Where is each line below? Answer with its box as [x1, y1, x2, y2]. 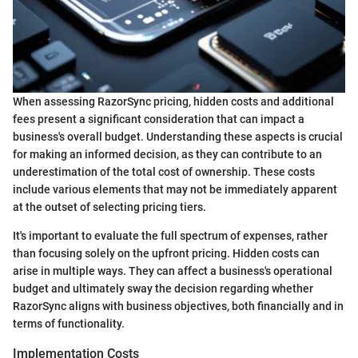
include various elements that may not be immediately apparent [13, 183, 337, 197]
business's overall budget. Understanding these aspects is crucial [13, 130, 343, 144]
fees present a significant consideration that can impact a [13, 113, 304, 126]
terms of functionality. [13, 317, 125, 331]
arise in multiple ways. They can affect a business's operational [13, 265, 332, 278]
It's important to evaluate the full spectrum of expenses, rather [13, 229, 328, 243]
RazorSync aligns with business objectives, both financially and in [13, 300, 344, 313]
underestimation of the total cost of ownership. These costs [13, 165, 315, 179]
